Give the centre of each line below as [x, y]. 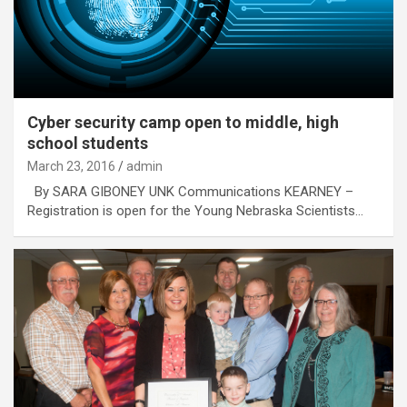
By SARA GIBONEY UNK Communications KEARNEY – [190, 191]
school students [88, 143]
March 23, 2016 [71, 166]
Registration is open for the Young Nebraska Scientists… [195, 210]
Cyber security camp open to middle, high [183, 122]
